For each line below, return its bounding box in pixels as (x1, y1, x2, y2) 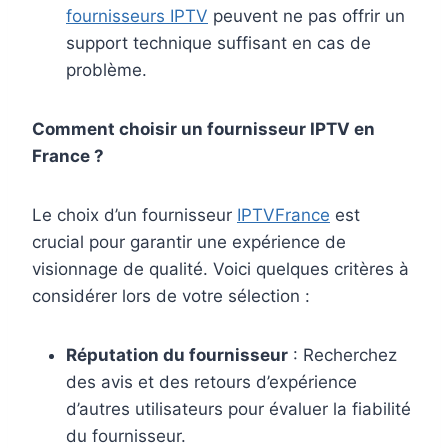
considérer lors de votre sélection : (32, 286, 310, 307)
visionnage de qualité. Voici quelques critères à (32, 259, 409, 280)
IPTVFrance (237, 205, 330, 226)
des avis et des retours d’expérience (66, 372, 357, 393)
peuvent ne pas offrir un (208, 6, 405, 27)
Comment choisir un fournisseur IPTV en (32, 119, 375, 140)
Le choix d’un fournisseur (32, 205, 237, 226)
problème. (66, 60, 147, 81)
